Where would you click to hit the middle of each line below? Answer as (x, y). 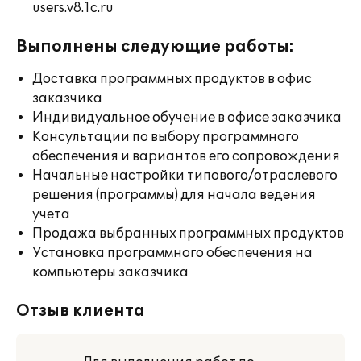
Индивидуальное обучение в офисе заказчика (187, 118)
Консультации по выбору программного (166, 137)
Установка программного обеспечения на (172, 253)
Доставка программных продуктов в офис (172, 79)
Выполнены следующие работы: (155, 47)
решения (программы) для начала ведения (174, 195)
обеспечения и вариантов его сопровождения (186, 156)
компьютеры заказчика (110, 272)
